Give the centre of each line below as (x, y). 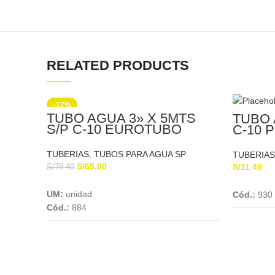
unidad (79, 194)
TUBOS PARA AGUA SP (140, 154)
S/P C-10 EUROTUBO (114, 129)
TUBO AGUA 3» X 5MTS (121, 118)
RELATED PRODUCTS (118, 65)
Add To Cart (134, 181)
